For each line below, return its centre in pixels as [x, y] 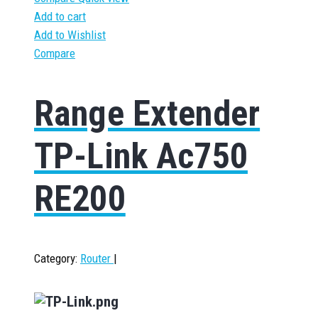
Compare [55, 54]
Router [97, 259]
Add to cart [60, 17]
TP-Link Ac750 [141, 156]
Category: [56, 259]
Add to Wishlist [70, 35]
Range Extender [147, 113]
